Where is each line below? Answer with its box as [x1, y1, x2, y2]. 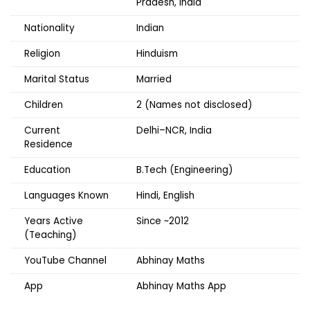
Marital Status [24, 73, 89, 86]
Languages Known [24, 189, 109, 203]
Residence [24, 138, 73, 152]
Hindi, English [136, 189, 194, 203]
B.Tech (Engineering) [136, 163, 233, 177]
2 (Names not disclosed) [136, 98, 253, 112]
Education [24, 163, 71, 177]
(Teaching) [24, 228, 77, 242]
